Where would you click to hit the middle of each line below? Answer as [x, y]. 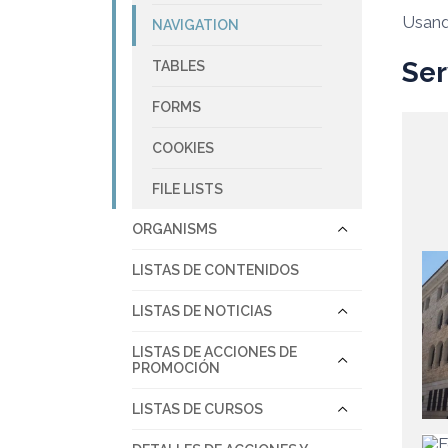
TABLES [178, 65]
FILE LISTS [187, 188]
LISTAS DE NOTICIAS [202, 310]
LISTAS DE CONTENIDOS [215, 269]
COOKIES [183, 147]
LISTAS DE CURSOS [197, 408]
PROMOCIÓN [176, 367]
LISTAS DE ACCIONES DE [214, 351]
